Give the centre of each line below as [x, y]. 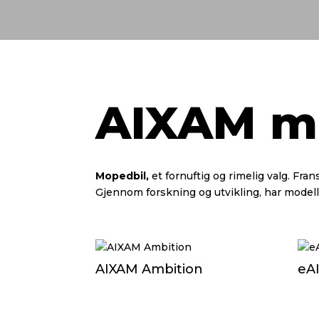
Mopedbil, [124, 176]
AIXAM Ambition [150, 269]
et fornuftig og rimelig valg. [223, 176]
